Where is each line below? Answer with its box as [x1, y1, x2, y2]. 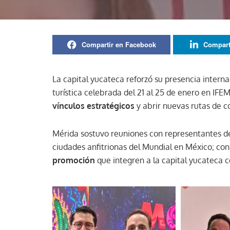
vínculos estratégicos [52, 101, 135, 111]
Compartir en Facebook [81, 40, 156, 49]
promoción [52, 155, 95, 165]
